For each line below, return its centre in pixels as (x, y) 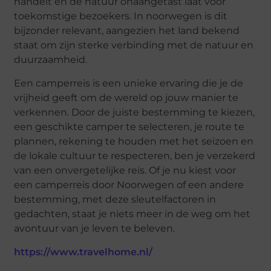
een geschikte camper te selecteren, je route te (129, 126)
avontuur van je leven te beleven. (95, 228)
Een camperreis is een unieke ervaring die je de (129, 83)
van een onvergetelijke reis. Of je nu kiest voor (125, 170)
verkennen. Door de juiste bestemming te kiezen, (135, 112)
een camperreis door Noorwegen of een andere (129, 184)
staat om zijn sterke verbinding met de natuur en (134, 45)
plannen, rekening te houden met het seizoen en (134, 141)
